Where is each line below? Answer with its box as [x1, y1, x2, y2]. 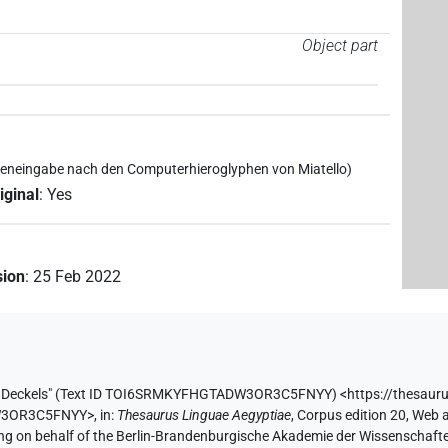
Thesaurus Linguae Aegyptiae [117, 407, 292, 425]
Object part [301, 35, 378, 55]
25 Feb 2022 [33, 267, 122, 287]
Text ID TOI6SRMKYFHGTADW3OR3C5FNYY [60, 386, 333, 404]
